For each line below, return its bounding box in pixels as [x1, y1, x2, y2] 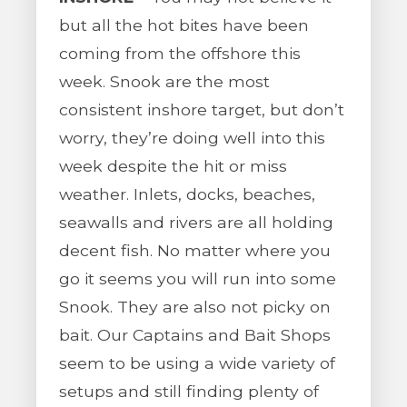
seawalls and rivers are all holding [59, 213, 333, 232]
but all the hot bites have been [59, 15, 309, 35]
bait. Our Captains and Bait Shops [59, 325, 331, 344]
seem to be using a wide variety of [59, 353, 335, 372]
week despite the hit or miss [59, 156, 287, 175]
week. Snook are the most [59, 72, 270, 91]
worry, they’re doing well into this [59, 128, 325, 147]
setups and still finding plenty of [59, 382, 319, 401]
